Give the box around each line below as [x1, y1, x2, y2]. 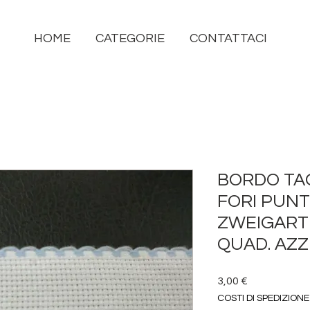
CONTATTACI [190, 32, 267, 45]
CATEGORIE [95, 32, 165, 45]
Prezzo [247, 275, 282, 286]
